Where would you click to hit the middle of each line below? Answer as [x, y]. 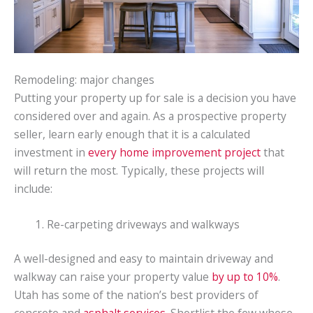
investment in [51, 153]
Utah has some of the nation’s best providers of [136, 295]
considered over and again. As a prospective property [150, 116]
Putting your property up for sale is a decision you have [155, 98]
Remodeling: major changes [84, 80]
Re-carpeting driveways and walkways [143, 224]
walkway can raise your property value [113, 277]
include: [33, 189]
